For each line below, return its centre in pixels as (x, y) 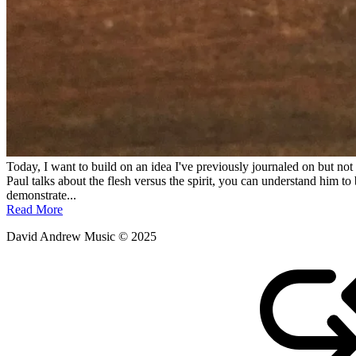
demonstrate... (41, 195)
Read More (35, 209)
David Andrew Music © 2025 (81, 236)
